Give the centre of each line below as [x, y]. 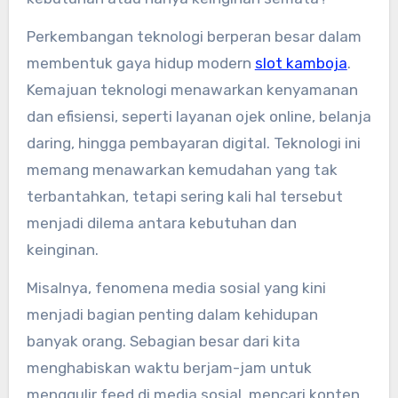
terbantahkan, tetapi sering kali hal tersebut [184, 197]
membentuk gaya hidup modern [140, 64]
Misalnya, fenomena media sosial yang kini [176, 288]
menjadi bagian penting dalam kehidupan [172, 315]
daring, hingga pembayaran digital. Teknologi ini [193, 143]
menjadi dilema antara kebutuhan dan [161, 223]
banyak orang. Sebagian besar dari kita [163, 342]
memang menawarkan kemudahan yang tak [182, 170]
